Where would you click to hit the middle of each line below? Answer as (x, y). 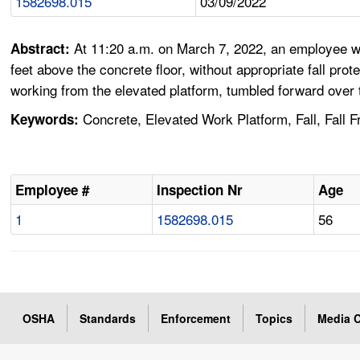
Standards (108, 319)
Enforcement (196, 319)
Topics (274, 319)
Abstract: (43, 49)
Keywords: (45, 119)
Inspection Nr (200, 190)
